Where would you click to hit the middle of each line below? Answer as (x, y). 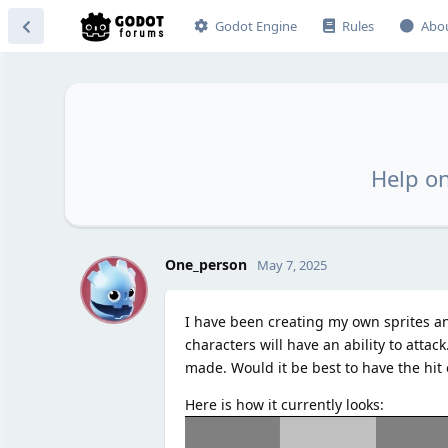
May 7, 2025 (291, 264)
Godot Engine (255, 26)
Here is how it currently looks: (284, 404)
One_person (205, 264)
